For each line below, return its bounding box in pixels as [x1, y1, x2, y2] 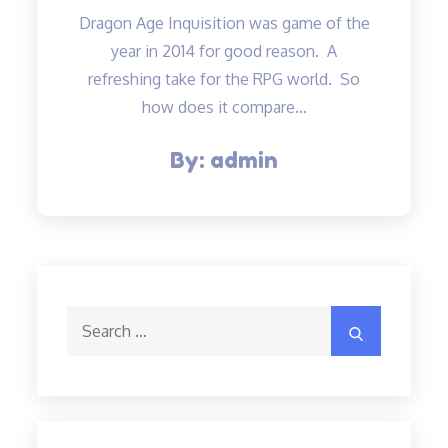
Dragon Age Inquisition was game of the [78, 13, 370, 34]
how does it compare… [141, 97, 307, 118]
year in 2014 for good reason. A [111, 41, 337, 62]
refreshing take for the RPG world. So [88, 69, 360, 90]
